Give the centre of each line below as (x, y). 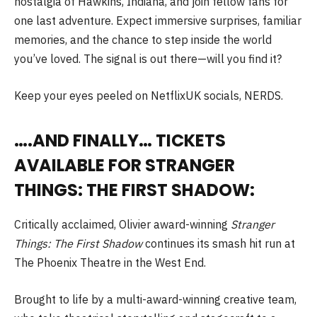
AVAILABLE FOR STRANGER (125, 166)
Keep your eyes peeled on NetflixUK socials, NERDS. (149, 95)
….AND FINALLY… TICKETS (120, 141)
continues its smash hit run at (220, 244)
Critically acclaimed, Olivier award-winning (121, 225)
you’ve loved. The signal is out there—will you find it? (148, 59)
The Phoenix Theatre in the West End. (110, 263)
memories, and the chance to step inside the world (143, 40)
